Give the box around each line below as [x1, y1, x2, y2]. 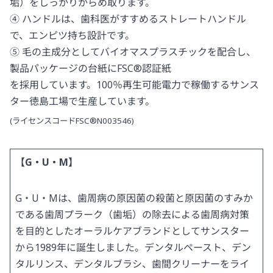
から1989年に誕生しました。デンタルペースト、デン [15, 241, 251, 255]
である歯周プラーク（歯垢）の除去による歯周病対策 [15, 208, 249, 222]
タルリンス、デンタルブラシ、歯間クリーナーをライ [15, 257, 249, 271]
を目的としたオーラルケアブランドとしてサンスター [15, 224, 249, 238]
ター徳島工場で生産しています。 [10, 94, 155, 108]
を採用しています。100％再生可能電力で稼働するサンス [10, 77, 259, 91]
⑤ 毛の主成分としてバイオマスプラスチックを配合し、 [10, 44, 256, 58]
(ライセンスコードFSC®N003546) [10, 115, 134, 127]
